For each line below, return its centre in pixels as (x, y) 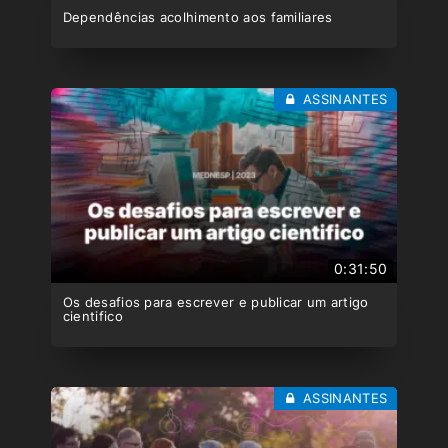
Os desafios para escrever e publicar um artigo (215, 301)
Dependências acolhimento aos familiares (197, 17)
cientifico (92, 315)
